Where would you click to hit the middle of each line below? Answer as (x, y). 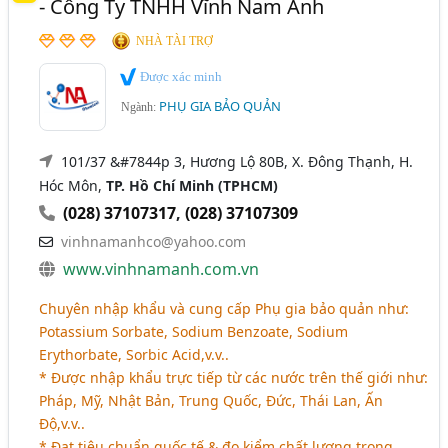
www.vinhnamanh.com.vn (161, 269)
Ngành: (140, 106)
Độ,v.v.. (62, 423)
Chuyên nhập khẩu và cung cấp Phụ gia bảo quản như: (224, 308)
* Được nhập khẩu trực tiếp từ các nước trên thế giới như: (234, 377)
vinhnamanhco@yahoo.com (154, 241)
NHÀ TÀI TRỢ (175, 41)
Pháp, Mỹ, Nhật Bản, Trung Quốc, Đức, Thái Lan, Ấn (211, 400)
